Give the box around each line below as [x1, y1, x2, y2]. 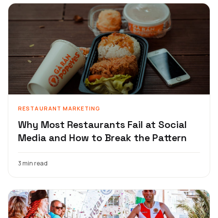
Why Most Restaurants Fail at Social [18, 118, 187, 131]
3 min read [18, 159, 48, 167]
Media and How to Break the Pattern [18, 131, 187, 144]
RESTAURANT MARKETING [18, 104, 100, 112]
